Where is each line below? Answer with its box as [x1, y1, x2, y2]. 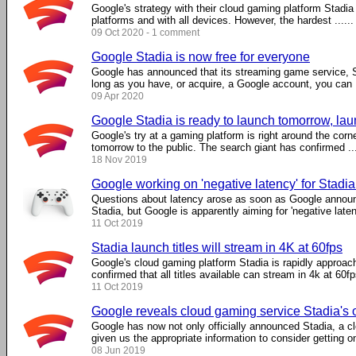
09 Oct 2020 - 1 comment [91, 27, 199, 38]
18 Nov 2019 [91, 154, 147, 165]
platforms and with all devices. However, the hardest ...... [91, 14, 354, 26]
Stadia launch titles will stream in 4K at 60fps [91, 241, 342, 254]
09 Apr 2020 [91, 91, 144, 102]
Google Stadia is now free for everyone [91, 50, 310, 64]
